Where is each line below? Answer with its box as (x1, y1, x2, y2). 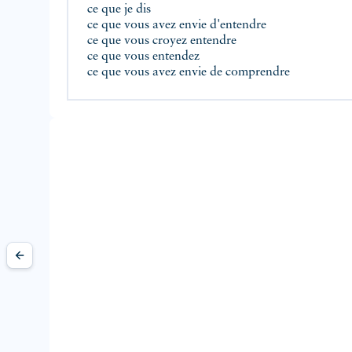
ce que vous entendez (87, 50, 203, 63)
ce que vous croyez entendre (87, 35, 240, 47)
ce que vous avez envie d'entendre (87, 19, 269, 31)
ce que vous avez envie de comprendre (87, 66, 293, 79)
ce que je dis (87, 3, 154, 16)
